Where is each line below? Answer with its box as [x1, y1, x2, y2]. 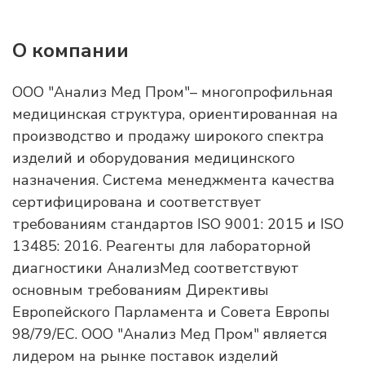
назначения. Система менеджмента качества [12, 170, 335, 190]
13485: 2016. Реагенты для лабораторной [12, 236, 311, 256]
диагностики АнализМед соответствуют [12, 258, 299, 278]
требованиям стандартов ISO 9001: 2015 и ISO [12, 214, 344, 234]
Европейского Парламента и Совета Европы [12, 302, 330, 322]
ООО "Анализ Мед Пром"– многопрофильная [12, 82, 333, 102]
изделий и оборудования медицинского [12, 148, 295, 168]
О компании [12, 37, 129, 64]
